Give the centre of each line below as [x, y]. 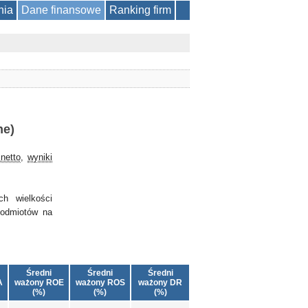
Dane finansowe [61, 10]
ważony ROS [100, 283]
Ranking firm [140, 10]
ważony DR [160, 283]
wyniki [40, 157]
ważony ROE [39, 283]
